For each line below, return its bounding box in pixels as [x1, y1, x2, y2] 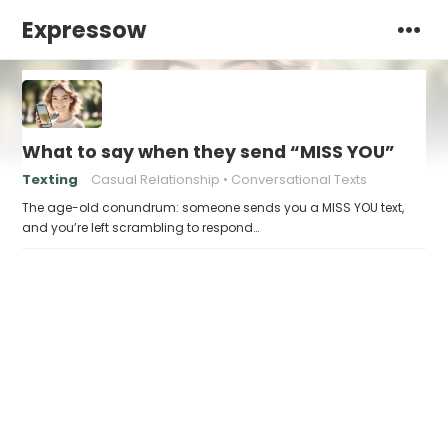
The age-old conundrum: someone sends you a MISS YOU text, [22, 199, 405, 216]
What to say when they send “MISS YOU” [22, 140, 396, 164]
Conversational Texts [231, 170, 368, 189]
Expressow [22, 14, 147, 46]
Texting [22, 170, 79, 189]
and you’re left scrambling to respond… [22, 219, 260, 236]
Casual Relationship [91, 170, 221, 189]
